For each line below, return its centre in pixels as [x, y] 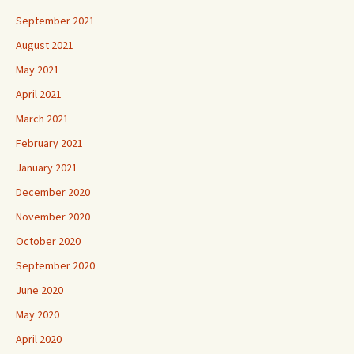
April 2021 [39, 94]
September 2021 [55, 20]
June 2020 [40, 290]
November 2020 [53, 216]
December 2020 [53, 192]
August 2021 [45, 45]
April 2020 [39, 339]
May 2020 [38, 314]
